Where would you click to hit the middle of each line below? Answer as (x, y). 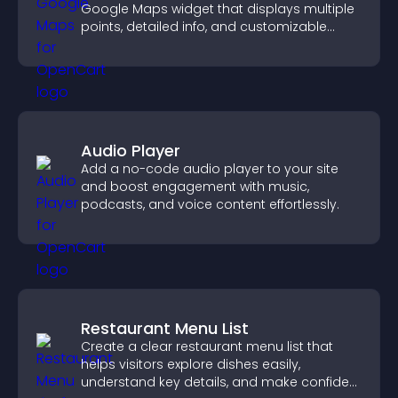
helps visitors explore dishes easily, (191, 364)
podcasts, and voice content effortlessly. (210, 204)
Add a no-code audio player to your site (210, 169)
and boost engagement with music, (195, 187)
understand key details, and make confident (221, 382)
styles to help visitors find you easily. (195, 44)
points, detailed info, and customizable (204, 27)
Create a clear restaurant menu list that (207, 346)
